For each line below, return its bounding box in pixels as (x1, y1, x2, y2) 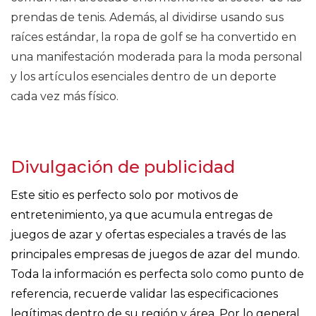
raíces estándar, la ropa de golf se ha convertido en (11, 30, 296, 44)
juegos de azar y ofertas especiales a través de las (11, 228, 286, 241)
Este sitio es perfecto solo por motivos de (11, 188, 238, 202)
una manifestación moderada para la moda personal (11, 50, 303, 63)
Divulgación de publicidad (11, 157, 235, 177)
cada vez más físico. (11, 90, 119, 103)
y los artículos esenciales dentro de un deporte (11, 70, 276, 83)
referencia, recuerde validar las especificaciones (11, 287, 278, 300)
